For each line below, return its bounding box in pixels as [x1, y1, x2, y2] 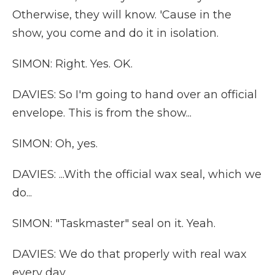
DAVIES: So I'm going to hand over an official [12, 88, 257, 101]
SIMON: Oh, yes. [12, 137, 98, 150]
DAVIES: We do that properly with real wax [12, 247, 247, 261]
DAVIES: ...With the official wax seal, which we [12, 168, 261, 181]
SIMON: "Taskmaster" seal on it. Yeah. [12, 217, 215, 230]
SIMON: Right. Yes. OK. [12, 57, 133, 71]
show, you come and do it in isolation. [12, 26, 219, 40]
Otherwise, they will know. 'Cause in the [12, 8, 231, 21]
